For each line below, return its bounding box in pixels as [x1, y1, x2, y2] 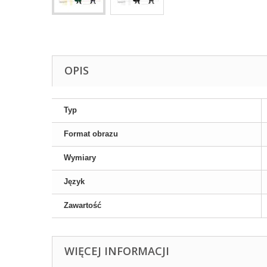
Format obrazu [64, 129, 118, 138]
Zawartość [64, 201, 101, 210]
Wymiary [64, 153, 96, 162]
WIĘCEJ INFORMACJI [64, 244, 169, 258]
